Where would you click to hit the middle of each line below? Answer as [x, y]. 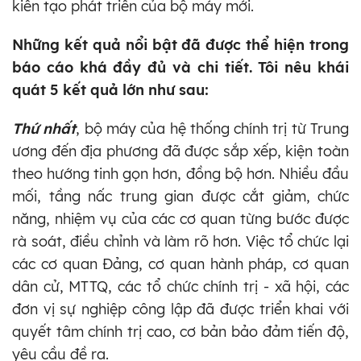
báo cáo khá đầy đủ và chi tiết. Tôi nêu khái [180, 67]
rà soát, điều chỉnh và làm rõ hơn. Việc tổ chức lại [180, 241]
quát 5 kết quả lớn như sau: [110, 89]
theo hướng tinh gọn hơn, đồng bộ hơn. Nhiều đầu [180, 173]
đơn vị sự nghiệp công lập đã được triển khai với [180, 309]
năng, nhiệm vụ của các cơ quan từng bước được [180, 218]
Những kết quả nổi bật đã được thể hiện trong [180, 44]
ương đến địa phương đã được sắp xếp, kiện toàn [180, 151]
